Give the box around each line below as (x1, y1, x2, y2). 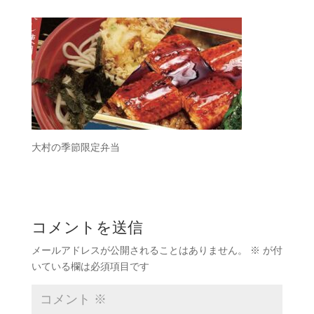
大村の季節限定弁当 (31, 141, 120, 153)
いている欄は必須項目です (31, 260, 149, 272)
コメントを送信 (31, 218, 143, 236)
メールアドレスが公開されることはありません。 (31, 244, 247, 256)
